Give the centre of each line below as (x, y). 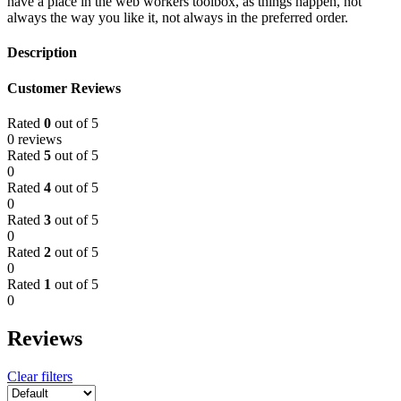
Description (42, 53)
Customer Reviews (64, 88)
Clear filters (40, 376)
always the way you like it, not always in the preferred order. (178, 18)
